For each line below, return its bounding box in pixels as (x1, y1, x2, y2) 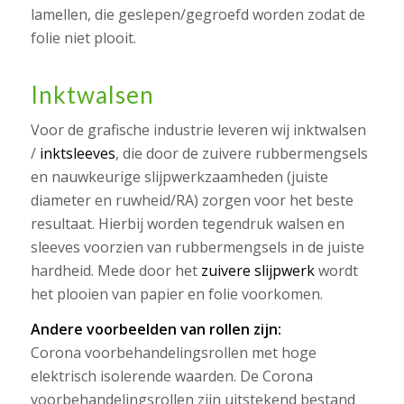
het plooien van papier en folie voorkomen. (30, 283, 323, 304)
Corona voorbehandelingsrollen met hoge (30, 343, 317, 363)
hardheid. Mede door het (30, 260, 201, 280)
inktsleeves (39, 142, 115, 163)
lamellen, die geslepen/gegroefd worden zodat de (30, 5, 365, 25)
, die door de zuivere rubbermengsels (115, 142, 368, 163)
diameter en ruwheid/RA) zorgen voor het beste (30, 189, 353, 210)
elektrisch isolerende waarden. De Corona (30, 366, 313, 387)
